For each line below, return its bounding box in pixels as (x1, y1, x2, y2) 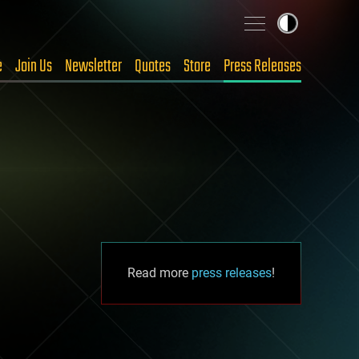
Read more (127, 265, 192, 280)
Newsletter (65, 53, 122, 80)
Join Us (15, 53, 52, 80)
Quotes (135, 53, 171, 80)
